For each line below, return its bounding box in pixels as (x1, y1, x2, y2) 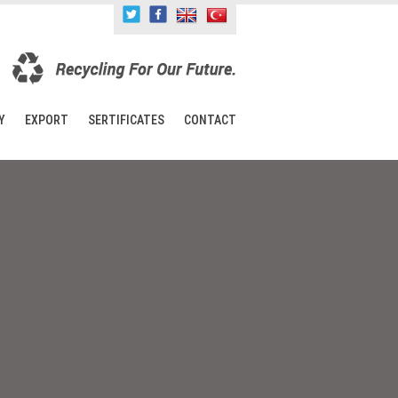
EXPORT (25, 113, 68, 127)
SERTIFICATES (88, 113, 164, 127)
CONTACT (184, 113, 236, 127)
